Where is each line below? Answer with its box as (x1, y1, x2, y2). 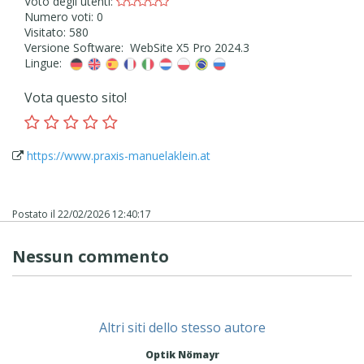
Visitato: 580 (24, 24, 89, 40)
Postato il (12, 206, 58, 221)
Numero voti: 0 (24, 8, 103, 24)
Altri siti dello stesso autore (98, 318, 266, 336)
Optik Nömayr (145, 347, 219, 362)
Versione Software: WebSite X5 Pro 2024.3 (24, 39, 249, 55)
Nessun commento (12, 245, 169, 267)
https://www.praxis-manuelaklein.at (27, 147, 210, 163)
